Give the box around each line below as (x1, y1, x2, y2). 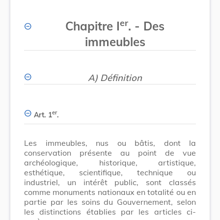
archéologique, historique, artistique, (24, 157, 196, 167)
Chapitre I (65, 18, 120, 33)
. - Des (128, 18, 165, 33)
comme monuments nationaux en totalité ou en (24, 187, 196, 197)
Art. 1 (34, 110, 52, 119)
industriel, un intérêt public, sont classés (24, 177, 196, 187)
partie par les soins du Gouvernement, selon (24, 196, 196, 207)
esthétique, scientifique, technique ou (24, 167, 196, 177)
